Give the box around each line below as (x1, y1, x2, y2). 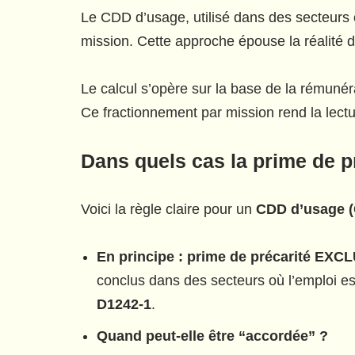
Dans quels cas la (81, 150, 253, 172)
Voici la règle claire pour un (81, 201, 256, 217)
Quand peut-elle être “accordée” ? (97, 328, 328, 344)
